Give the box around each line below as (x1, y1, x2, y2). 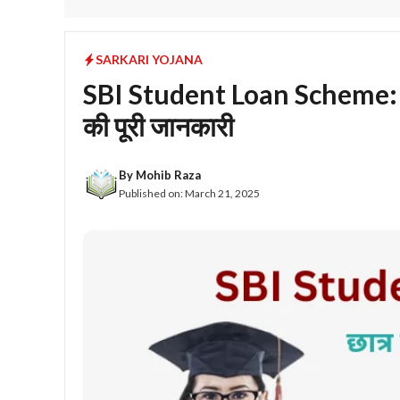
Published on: (119, 186, 185, 200)
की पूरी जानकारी (83, 110, 234, 142)
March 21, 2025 (185, 186, 260, 200)
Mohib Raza (136, 167, 201, 182)
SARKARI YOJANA (96, 52, 203, 67)
